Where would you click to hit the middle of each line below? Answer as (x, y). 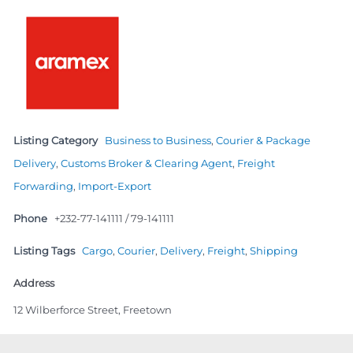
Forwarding (43, 186)
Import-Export (115, 186)
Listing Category (56, 140)
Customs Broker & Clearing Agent (147, 163)
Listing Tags (44, 250)
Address (34, 282)
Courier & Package (263, 140)
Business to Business (158, 140)
